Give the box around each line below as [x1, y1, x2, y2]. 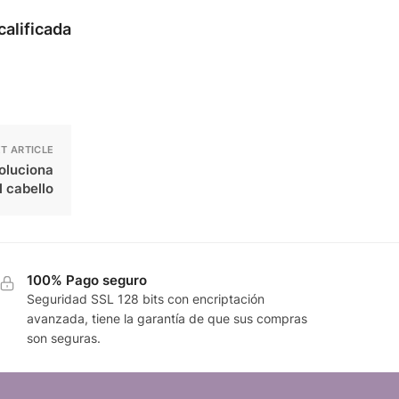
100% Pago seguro [26, 272, 147, 289]
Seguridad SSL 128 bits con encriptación [26, 291, 265, 307]
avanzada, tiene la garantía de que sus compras [26, 311, 307, 327]
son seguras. [26, 330, 101, 346]
